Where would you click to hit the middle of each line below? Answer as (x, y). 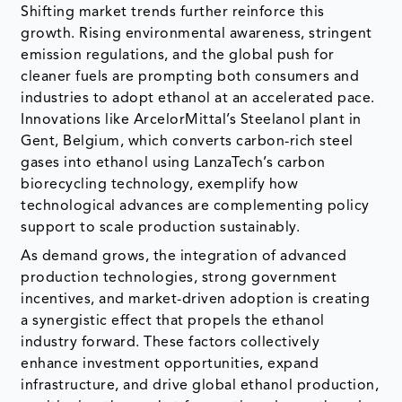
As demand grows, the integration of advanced (184, 256)
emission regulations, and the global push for (178, 55)
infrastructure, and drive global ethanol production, (200, 385)
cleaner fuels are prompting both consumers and (190, 77)
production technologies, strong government (179, 278)
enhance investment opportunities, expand (170, 364)
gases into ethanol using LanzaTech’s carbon (173, 163)
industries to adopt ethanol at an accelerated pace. (198, 98)
